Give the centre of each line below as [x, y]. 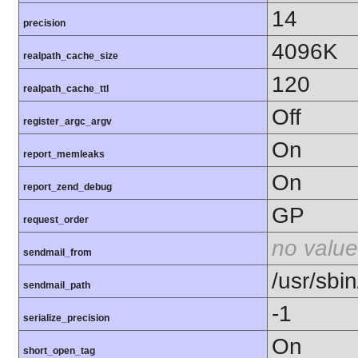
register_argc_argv [68, 122]
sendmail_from [58, 253]
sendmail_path [57, 286]
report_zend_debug [68, 187]
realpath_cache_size [71, 56]
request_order [56, 220]
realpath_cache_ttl [66, 89]
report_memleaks [64, 155]
